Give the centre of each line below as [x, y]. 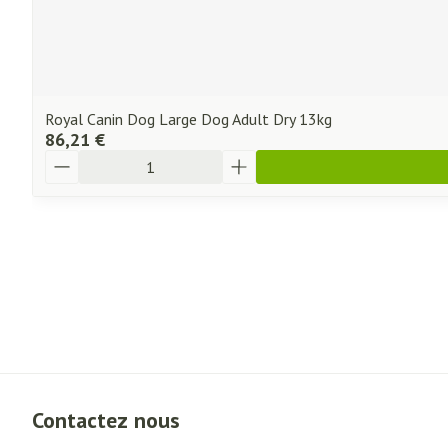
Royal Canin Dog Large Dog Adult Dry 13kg [188, 119]
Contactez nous [106, 420]
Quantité [77, 159]
